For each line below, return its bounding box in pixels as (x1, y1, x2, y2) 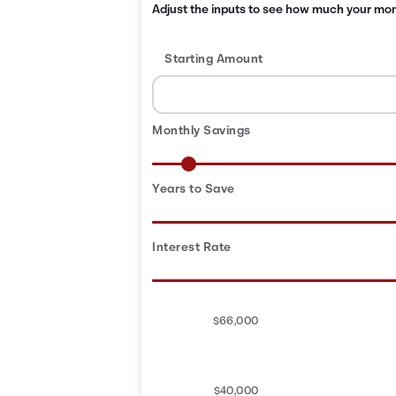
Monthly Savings (152, 125, 251, 138)
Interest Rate (152, 241, 232, 255)
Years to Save (152, 183, 235, 196)
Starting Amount (164, 53, 263, 66)
